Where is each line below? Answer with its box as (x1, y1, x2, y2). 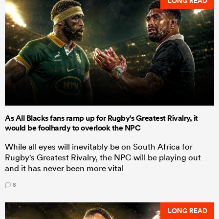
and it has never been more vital (5, 162, 124, 173)
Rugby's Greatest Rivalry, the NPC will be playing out (5, 152, 201, 162)
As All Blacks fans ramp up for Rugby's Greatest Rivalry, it (5, 112, 198, 123)
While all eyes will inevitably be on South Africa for (5, 141, 193, 152)
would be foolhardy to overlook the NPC (5, 122, 140, 133)
